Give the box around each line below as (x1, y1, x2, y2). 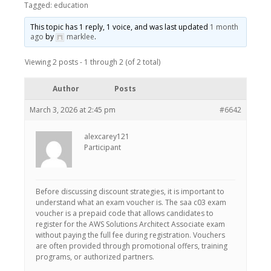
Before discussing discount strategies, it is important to (36, 186, 224, 197)
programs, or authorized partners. (36, 252, 154, 262)
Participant (84, 142, 121, 152)
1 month (210, 22, 239, 32)
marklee (67, 31, 95, 42)
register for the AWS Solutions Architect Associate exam (36, 219, 225, 229)
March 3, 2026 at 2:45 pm (30, 105, 116, 115)
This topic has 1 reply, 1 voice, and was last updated (30, 22, 211, 32)
